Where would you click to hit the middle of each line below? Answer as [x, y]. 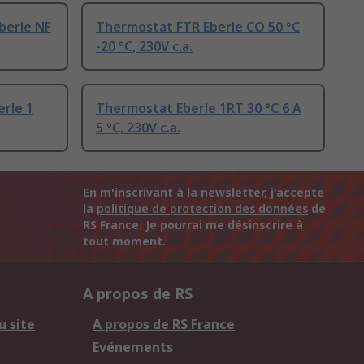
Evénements [133, 347]
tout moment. [124, 241]
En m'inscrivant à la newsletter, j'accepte [204, 193]
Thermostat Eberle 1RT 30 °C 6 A [199, 108]
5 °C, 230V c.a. [138, 128]
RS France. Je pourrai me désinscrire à [193, 225]
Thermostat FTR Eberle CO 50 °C [198, 27]
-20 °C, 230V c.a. [144, 47]
